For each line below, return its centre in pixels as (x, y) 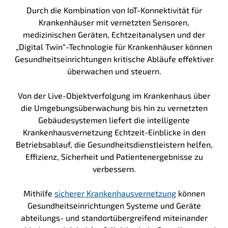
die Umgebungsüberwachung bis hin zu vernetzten (114, 107)
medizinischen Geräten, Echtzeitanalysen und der (114, 34)
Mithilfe (39, 193)
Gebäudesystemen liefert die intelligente (114, 120)
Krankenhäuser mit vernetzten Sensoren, (114, 22)
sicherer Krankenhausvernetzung (115, 193)
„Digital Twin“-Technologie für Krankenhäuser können (114, 46)
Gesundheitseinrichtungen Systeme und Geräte (114, 205)
